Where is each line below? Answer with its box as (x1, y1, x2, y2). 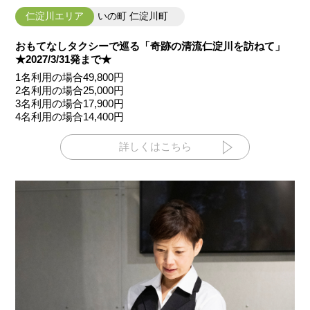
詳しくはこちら (118, 140, 192, 153)
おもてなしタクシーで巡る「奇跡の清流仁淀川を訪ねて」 (15, 39, 286, 52)
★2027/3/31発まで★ (15, 53, 112, 65)
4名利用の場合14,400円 (15, 111, 125, 123)
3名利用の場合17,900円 (15, 98, 125, 110)
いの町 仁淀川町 (98, 10, 172, 21)
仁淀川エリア (26, 10, 84, 21)
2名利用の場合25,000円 (15, 84, 135, 97)
